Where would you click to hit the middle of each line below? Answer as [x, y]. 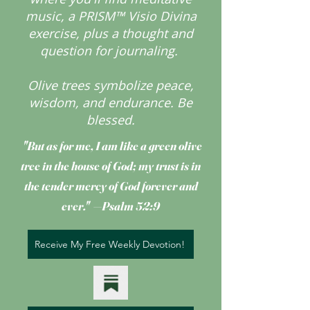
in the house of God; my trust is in [120, 166]
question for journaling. [111, 51]
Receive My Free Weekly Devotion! [109, 244]
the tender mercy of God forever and [111, 186]
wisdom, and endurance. [103, 102]
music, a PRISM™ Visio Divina [111, 16]
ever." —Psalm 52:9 [111, 206]
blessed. [111, 120]
